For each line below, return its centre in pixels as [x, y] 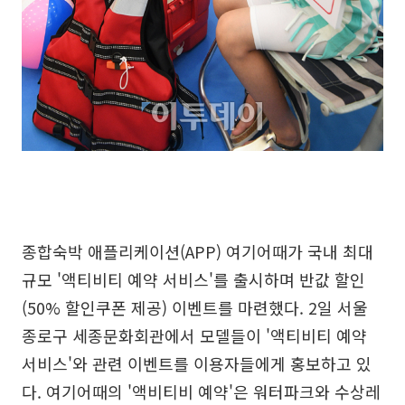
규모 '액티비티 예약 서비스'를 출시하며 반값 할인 [193, 279]
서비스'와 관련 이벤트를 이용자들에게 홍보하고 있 [197, 363]
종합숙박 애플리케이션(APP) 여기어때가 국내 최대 [198, 251]
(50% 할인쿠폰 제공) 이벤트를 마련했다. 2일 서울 [195, 307]
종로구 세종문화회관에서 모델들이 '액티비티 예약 [194, 335]
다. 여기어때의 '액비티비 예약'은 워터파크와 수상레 [201, 391]
